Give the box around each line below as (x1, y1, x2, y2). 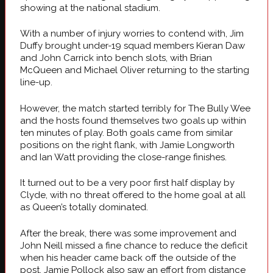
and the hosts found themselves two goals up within (20, 115, 246, 126)
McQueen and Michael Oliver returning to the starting (20, 65, 249, 76)
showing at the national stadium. (20, 2, 160, 13)
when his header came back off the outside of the (20, 252, 236, 263)
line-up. (20, 77, 52, 88)
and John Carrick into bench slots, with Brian (20, 52, 212, 64)
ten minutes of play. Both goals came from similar (20, 127, 233, 138)
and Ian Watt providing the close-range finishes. (20, 151, 227, 163)
